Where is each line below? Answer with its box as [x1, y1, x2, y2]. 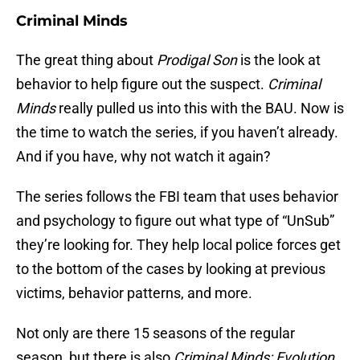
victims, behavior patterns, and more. [16, 284, 252, 302]
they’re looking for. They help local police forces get [16, 236, 341, 254]
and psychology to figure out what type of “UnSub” [16, 212, 334, 230]
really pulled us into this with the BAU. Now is [55, 100, 344, 117]
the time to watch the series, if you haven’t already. [16, 124, 338, 141]
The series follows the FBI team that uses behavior [16, 188, 338, 206]
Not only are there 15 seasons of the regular [16, 325, 295, 342]
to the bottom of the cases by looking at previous [16, 260, 325, 278]
